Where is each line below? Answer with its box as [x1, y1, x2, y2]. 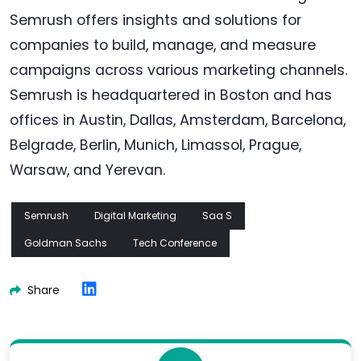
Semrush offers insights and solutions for [10, 10, 301, 30]
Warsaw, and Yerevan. [10, 160, 165, 180]
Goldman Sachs [24, 235, 107, 250]
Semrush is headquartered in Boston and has [10, 85, 332, 105]
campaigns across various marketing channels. [10, 60, 347, 80]
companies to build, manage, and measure [10, 35, 316, 55]
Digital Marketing [94, 208, 176, 222]
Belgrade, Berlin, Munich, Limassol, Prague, [10, 135, 301, 155]
